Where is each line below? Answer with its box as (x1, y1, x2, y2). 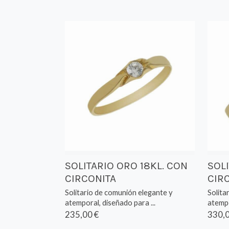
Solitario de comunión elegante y (65, 188, 173, 197)
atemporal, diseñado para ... (65, 198, 156, 207)
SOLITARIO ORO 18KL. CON (65, 159, 188, 172)
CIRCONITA (65, 172, 117, 185)
